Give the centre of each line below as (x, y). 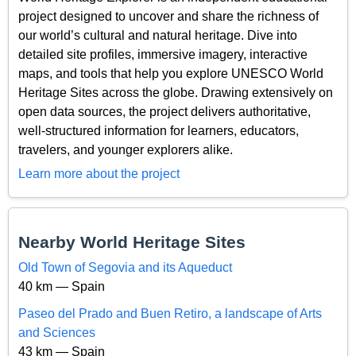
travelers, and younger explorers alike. (126, 149)
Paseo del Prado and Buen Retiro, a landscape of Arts (170, 313)
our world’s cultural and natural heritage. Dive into (158, 35)
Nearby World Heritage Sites (132, 242)
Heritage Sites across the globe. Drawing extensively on (176, 92)
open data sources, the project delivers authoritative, (164, 111)
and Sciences (57, 332)
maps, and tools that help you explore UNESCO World (171, 73)
